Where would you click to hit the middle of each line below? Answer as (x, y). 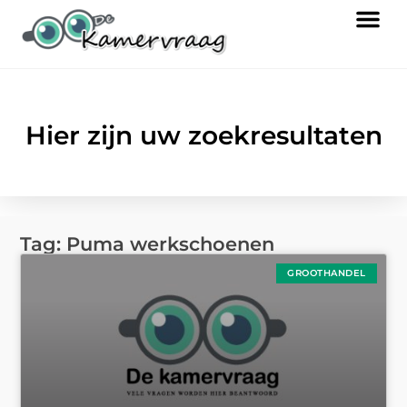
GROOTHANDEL (327, 273)
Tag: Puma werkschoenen (148, 244)
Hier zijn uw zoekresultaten (203, 136)
